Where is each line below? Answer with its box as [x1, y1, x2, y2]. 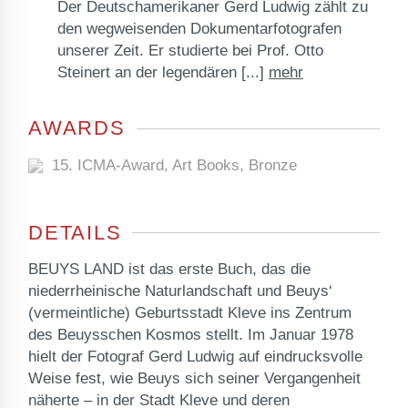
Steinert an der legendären [57, 64, 237, 82]
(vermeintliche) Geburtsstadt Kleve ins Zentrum [28, 303, 352, 321]
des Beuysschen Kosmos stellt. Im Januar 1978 [28, 325, 353, 343]
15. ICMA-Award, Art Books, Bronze [43, 156, 297, 174]
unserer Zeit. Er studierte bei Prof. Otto [57, 42, 323, 60]
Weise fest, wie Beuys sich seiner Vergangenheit [28, 369, 361, 387]
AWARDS [28, 117, 126, 140]
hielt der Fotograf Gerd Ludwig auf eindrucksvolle [28, 347, 362, 365]
